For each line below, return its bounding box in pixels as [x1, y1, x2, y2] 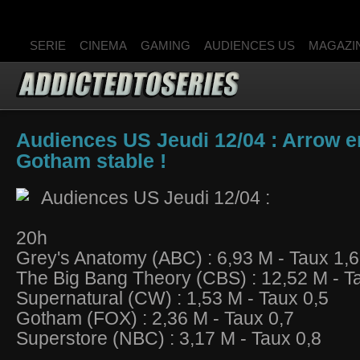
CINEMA [80, 39, 127, 52]
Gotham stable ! [16, 150, 166, 172]
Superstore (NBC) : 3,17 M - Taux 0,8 [16, 328, 321, 349]
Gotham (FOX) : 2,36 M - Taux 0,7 [16, 308, 294, 329]
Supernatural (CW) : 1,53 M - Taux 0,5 [16, 288, 329, 309]
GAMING [141, 39, 190, 52]
